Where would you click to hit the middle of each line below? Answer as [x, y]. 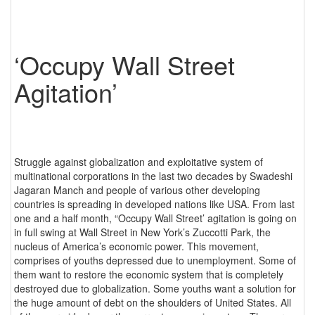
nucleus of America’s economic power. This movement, [136, 246]
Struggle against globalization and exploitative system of [139, 161]
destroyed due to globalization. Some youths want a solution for [155, 288]
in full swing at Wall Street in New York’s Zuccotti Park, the [142, 232]
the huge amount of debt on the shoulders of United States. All [153, 302]
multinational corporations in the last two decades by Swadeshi [153, 175]
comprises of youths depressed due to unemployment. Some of [155, 260]
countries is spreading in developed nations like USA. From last [154, 204]
